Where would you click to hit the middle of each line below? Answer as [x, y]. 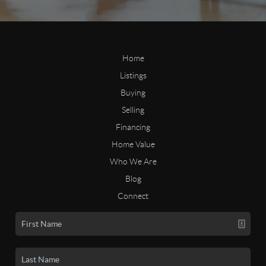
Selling [133, 110]
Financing [133, 127]
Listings [133, 75]
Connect [133, 196]
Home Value [133, 144]
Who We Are [133, 161]
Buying [133, 92]
